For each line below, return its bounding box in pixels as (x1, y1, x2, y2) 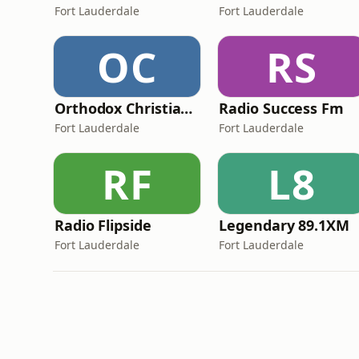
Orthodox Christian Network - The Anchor (180, 99, 193, 118)
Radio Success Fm (219, 99, 344, 118)
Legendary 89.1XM (219, 216, 349, 235)
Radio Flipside (54, 216, 151, 235)
